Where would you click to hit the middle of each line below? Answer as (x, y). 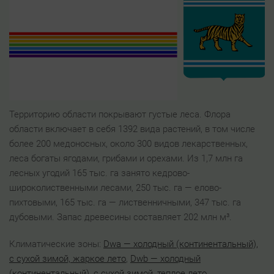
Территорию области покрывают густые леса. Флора (120, 115)
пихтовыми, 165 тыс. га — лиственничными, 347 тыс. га (125, 203)
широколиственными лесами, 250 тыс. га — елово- (115, 188)
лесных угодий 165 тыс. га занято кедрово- (99, 173)
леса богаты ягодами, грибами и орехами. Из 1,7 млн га (126, 159)
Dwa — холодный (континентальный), (181, 244)
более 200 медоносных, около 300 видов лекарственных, (128, 144)
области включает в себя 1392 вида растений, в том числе (132, 129)
